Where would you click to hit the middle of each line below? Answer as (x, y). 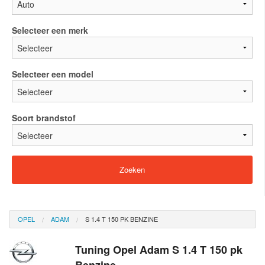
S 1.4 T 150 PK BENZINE (122, 219)
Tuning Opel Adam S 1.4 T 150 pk (159, 250)
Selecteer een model (53, 74)
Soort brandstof (44, 118)
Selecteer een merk (50, 30)
